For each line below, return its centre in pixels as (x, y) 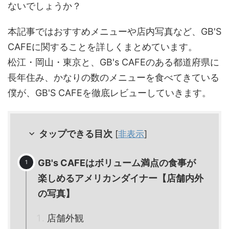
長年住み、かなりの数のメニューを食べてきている (113, 77)
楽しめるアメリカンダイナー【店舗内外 (121, 178)
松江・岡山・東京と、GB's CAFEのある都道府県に (113, 62)
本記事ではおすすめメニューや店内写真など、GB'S (114, 31)
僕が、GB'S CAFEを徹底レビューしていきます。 (109, 93)
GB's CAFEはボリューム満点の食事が (117, 163)
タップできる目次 (76, 133)
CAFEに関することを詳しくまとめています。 (102, 47)
